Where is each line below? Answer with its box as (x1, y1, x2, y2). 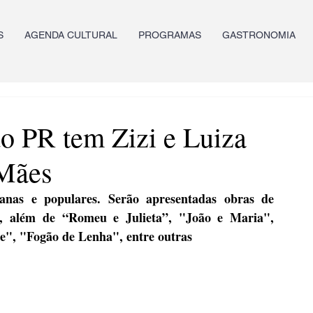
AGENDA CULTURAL (24, 29, 117, 41)
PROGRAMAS (138, 29, 201, 41)
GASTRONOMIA (222, 29, 296, 41)
